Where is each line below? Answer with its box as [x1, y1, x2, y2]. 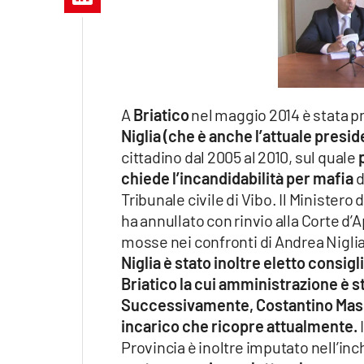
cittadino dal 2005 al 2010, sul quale [121, 146, 358, 167]
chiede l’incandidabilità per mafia [121, 167, 353, 188]
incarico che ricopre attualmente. [121, 315, 357, 336]
